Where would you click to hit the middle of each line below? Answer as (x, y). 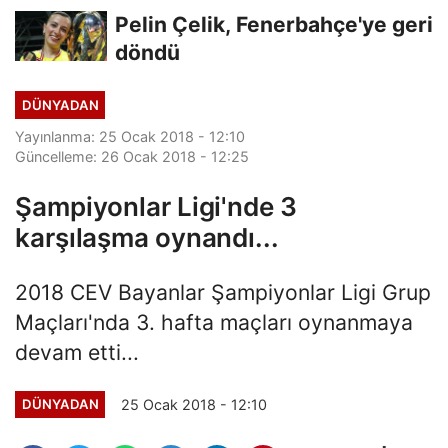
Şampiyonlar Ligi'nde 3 (156, 206)
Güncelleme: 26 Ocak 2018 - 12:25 (132, 156)
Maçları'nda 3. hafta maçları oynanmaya (214, 321)
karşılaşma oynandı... (147, 237)
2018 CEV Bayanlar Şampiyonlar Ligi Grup (223, 291)
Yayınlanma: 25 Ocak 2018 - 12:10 (130, 136)
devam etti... (77, 351)
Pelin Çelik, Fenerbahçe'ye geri (274, 25)
